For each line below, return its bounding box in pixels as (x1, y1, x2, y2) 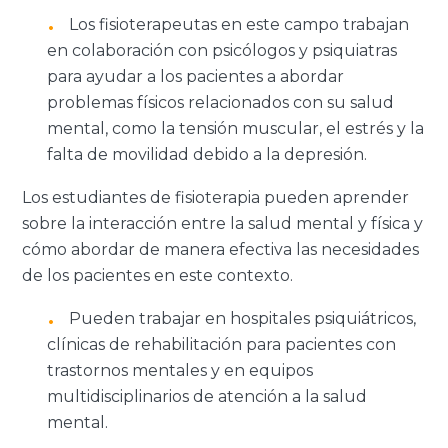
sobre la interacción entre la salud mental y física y (22, 213, 424, 233)
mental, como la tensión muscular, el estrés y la (47, 118, 425, 138)
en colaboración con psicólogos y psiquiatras (47, 40, 398, 60)
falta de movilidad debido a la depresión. (47, 144, 368, 164)
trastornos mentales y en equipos (47, 360, 314, 380)
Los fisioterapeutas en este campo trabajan (69, 14, 410, 34)
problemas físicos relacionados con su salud (47, 92, 395, 112)
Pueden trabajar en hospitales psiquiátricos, (69, 308, 417, 328)
